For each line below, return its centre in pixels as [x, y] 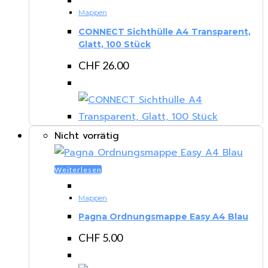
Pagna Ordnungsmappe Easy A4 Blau [163, 217]
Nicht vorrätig [87, 135]
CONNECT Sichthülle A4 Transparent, [165, 32]
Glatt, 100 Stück [115, 45]
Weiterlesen [78, 169]
